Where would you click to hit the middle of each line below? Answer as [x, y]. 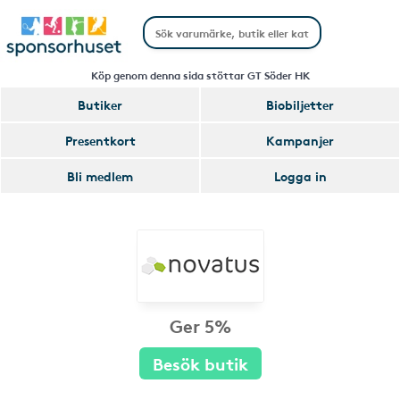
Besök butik [200, 363]
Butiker [100, 104]
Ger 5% [200, 325]
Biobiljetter [300, 104]
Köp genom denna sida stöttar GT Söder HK [200, 75]
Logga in [300, 176]
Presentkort [100, 140]
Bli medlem [100, 176]
